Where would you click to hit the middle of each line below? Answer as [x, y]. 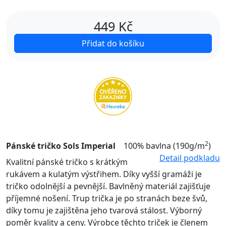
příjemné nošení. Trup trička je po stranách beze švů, [107, 199]
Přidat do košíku [113, 44]
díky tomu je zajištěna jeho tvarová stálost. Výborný [104, 211]
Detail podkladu [190, 158]
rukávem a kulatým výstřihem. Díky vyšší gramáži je [104, 174]
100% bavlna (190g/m [164, 146]
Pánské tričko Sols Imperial [61, 146]
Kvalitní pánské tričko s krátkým [67, 162]
